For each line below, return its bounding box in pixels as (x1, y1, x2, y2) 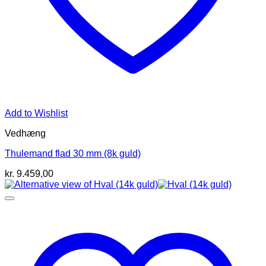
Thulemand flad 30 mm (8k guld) (5, 148, 141, 159)
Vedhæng (5, 128, 46, 139)
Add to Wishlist (5, 108, 68, 119)
